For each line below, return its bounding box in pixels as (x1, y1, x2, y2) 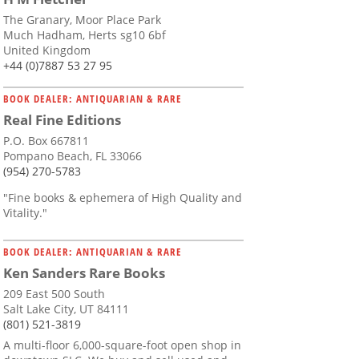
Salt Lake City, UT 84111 (3, 301, 129, 317)
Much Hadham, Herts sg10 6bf (3, 27, 166, 43)
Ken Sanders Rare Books (3, 264, 165, 283)
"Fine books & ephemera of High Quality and (3, 190, 242, 206)
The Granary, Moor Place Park (3, 12, 161, 28)
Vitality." (3, 205, 47, 221)
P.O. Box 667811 (3, 133, 89, 149)
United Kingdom (3, 42, 91, 58)
